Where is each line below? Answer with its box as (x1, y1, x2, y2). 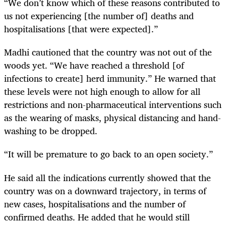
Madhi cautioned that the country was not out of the (4, 44, 212, 60)
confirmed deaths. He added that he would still (4, 209, 190, 224)
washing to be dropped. (4, 123, 97, 139)
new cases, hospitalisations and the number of (4, 196, 186, 211)
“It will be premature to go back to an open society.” (4, 146, 215, 162)
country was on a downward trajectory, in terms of (4, 183, 206, 198)
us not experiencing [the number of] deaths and (4, 8, 194, 24)
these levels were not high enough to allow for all (4, 84, 200, 99)
